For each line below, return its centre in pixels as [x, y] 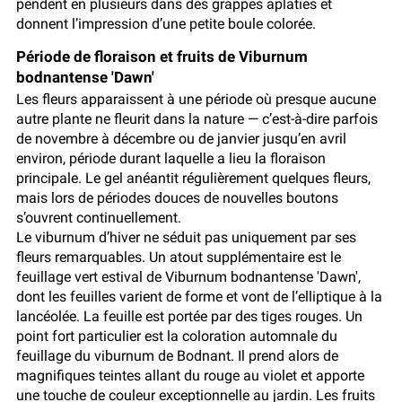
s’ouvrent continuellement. [99, 218]
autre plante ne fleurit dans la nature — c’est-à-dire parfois [197, 119]
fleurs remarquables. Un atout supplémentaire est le [179, 258]
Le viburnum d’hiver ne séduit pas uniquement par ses [186, 238]
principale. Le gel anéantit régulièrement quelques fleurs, [193, 179]
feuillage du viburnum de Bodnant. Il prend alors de [177, 356]
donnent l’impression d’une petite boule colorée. [166, 24]
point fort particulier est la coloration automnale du [177, 336]
